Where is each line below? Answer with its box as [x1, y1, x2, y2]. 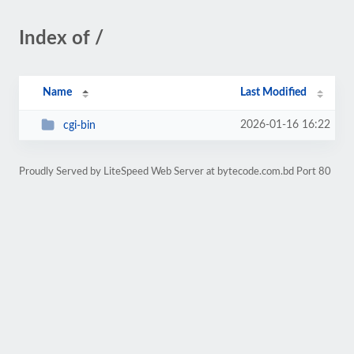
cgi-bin [62, 119, 96, 131]
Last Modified [240, 87, 307, 98]
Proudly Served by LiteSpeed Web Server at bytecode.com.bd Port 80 [19, 167, 331, 176]
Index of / [19, 29, 104, 48]
